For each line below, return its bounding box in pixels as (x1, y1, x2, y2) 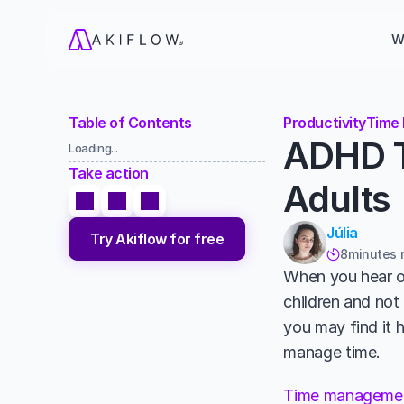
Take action (69, 164, 149, 182)
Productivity (283, 114, 366, 132)
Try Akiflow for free (90, 229, 225, 248)
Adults (283, 177, 391, 221)
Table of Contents (69, 114, 192, 132)
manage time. (283, 343, 385, 362)
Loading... (69, 141, 119, 155)
